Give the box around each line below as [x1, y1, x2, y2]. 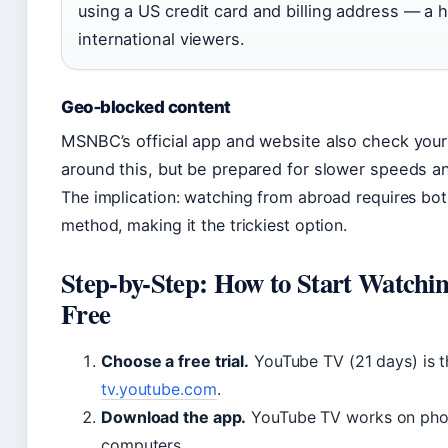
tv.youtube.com [101, 378, 217, 399]
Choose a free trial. [101, 350, 249, 371]
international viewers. [78, 28, 245, 49]
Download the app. [101, 406, 247, 427]
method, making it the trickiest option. [61, 214, 348, 235]
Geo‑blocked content [61, 96, 231, 117]
